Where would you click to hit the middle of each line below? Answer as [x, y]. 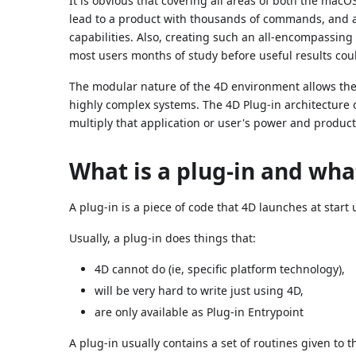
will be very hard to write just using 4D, [199, 290]
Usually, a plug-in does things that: [163, 238]
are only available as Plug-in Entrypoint [199, 311]
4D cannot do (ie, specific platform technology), [220, 269]
